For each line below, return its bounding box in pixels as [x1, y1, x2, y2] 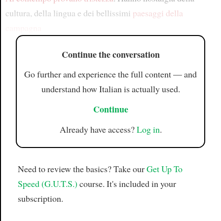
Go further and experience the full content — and [24, 68, 197, 80]
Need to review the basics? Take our [17, 163, 147, 175]
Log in [136, 123, 160, 135]
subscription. [17, 192, 63, 205]
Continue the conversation [61, 47, 160, 61]
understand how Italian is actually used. [41, 83, 180, 95]
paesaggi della [132, 7, 183, 19]
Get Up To [146, 163, 183, 175]
